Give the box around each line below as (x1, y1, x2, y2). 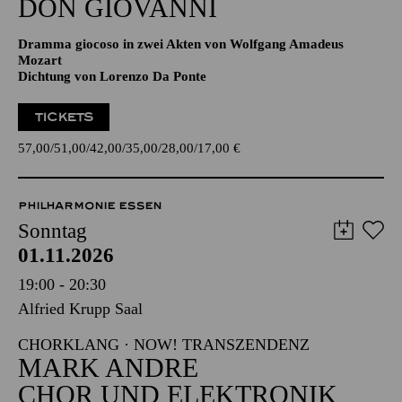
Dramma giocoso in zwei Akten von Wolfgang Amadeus (18, 92, 344, 106)
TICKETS (34, 164, 94, 179)
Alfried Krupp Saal (18, 354, 143, 372)
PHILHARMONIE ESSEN (18, 254, 162, 267)
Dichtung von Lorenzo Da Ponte (18, 124, 206, 138)
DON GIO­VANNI (18, 48, 217, 77)
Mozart (18, 108, 62, 122)
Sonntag (18, 275, 87, 297)
